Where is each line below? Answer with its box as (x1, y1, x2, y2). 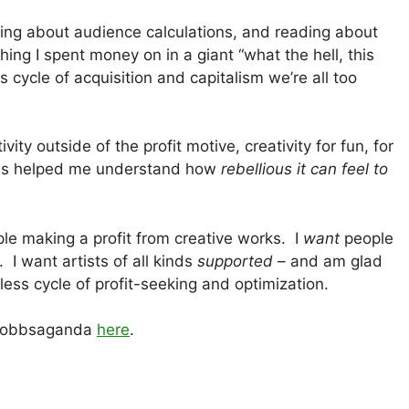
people (340, 228, 393, 247)
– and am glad (273, 251, 383, 270)
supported (197, 251, 273, 270)
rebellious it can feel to (221, 160, 388, 179)
